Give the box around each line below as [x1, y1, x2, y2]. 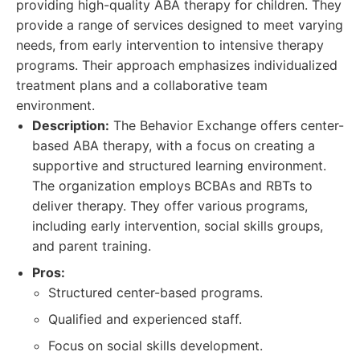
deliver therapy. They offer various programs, [32, 198, 308, 214]
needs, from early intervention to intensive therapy [16, 37, 324, 53]
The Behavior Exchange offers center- [109, 117, 344, 133]
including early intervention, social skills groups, [32, 218, 323, 234]
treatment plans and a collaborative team [16, 77, 268, 93]
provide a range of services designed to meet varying [16, 17, 343, 33]
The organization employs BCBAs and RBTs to [32, 178, 313, 194]
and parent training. [32, 238, 151, 254]
